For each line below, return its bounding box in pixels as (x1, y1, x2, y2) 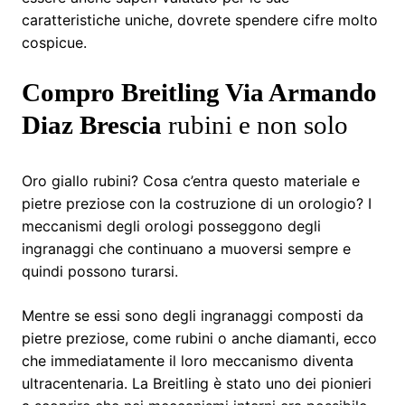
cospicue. (22, 33, 87, 52)
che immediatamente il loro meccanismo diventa (22, 351, 353, 370)
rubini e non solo (162, 109, 348, 139)
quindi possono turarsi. (22, 261, 178, 280)
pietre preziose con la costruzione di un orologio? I (22, 193, 372, 212)
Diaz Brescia (22, 109, 162, 139)
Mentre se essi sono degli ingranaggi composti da (22, 306, 363, 325)
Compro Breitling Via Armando (22, 77, 377, 107)
